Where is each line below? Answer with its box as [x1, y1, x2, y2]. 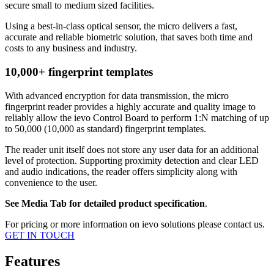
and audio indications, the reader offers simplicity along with [5, 166, 237, 177]
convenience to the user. [5, 177, 97, 188]
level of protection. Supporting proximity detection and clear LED [5, 155, 259, 166]
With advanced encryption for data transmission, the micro [5, 90, 229, 101]
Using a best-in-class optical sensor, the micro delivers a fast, [5, 21, 237, 32]
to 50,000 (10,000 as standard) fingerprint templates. [5, 123, 206, 134]
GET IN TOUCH [5, 229, 75, 240]
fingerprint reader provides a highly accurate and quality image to [5, 101, 256, 112]
